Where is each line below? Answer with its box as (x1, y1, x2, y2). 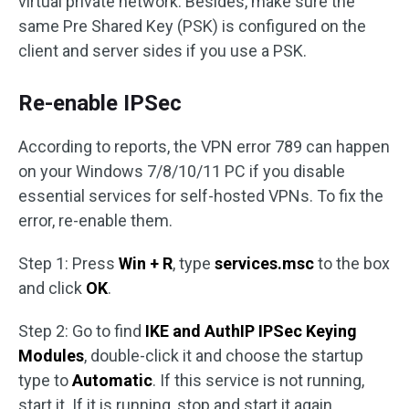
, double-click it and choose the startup (84, 345, 363, 365)
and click (18, 278, 86, 298)
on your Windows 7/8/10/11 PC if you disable (18, 161, 345, 181)
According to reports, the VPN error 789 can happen (18, 136, 390, 156)
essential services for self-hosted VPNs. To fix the (18, 185, 383, 205)
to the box (314, 253, 390, 273)
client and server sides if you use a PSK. (18, 40, 307, 60)
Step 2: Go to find (18, 320, 145, 341)
